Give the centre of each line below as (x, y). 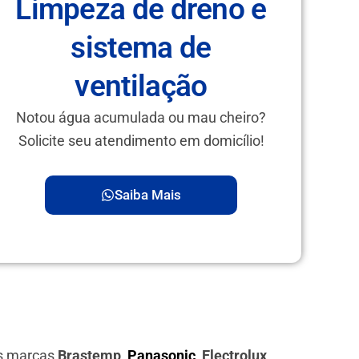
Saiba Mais (148, 194)
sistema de (141, 48)
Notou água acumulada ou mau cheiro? (141, 118)
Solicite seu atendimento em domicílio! (141, 141)
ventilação (141, 87)
